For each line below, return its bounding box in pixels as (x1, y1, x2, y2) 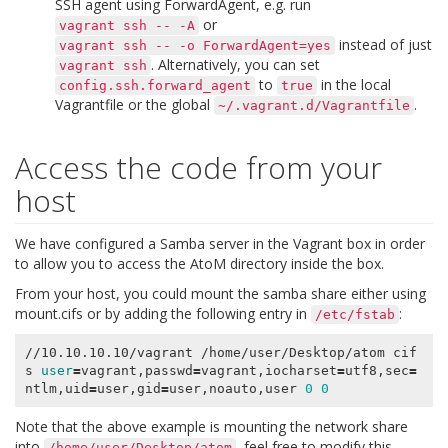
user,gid (96, 380, 161, 396)
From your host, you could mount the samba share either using (15, 284, 426, 304)
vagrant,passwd (80, 362, 193, 378)
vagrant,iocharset (200, 362, 337, 378)
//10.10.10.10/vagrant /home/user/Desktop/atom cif (24, 344, 417, 360)
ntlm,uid (24, 380, 89, 396)
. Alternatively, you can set (151, 55, 320, 75)
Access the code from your (15, 147, 382, 189)
